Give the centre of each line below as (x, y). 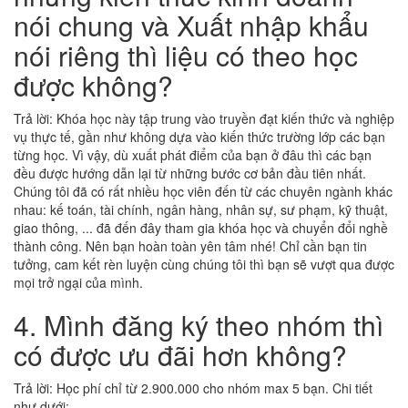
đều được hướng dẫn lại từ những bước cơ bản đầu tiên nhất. (190, 173)
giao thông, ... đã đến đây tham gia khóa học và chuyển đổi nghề (201, 228)
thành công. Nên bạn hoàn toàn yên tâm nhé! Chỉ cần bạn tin (190, 246)
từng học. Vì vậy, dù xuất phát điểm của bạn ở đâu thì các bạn (193, 155)
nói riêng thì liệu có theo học (186, 55)
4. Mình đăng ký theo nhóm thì (199, 325)
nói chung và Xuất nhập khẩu (191, 25)
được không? (93, 85)
